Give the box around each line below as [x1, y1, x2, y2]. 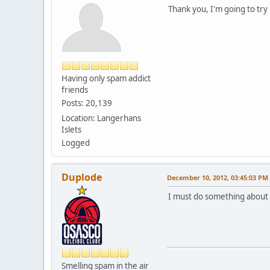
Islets [61, 124, 81, 135]
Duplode [61, 170, 102, 184]
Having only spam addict [61, 72, 151, 84]
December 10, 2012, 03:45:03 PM [167, 172, 268, 182]
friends [61, 84, 88, 95]
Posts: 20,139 [61, 97, 112, 108]
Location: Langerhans [61, 112, 141, 124]
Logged [61, 137, 90, 148]
